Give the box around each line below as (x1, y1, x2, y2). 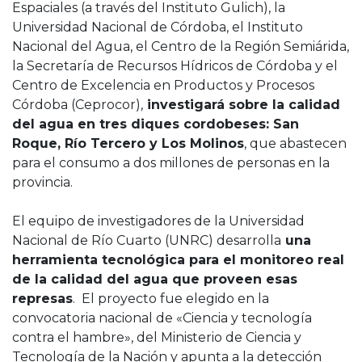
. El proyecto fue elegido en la (73, 290, 269, 306)
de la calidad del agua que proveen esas (12, 271, 297, 287)
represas (12, 290, 73, 306)
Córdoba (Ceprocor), (12, 96, 143, 112)
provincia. (12, 174, 76, 190)
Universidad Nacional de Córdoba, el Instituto (12, 19, 303, 35)
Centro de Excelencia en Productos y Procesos (12, 77, 314, 93)
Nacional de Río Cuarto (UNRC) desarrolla (12, 232, 281, 248)
